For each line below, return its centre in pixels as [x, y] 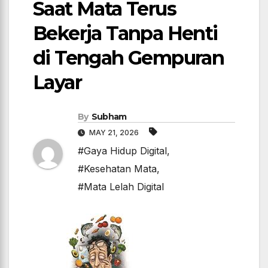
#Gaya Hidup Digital [122, 151]
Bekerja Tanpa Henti [125, 33]
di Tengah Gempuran [129, 58]
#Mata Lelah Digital [121, 187]
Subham [109, 117]
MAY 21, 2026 [114, 133]
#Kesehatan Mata [117, 169]
